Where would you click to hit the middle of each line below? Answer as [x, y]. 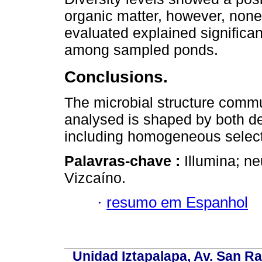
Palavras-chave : [124, 161]
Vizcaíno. [95, 177]
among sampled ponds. [141, 49]
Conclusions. [116, 76]
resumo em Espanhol [177, 203]
